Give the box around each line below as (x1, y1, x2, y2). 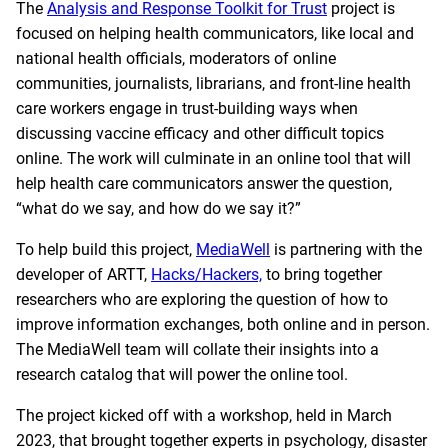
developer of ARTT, (16, 265, 151, 285)
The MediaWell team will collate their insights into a (16, 340, 379, 360)
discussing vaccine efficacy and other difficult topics (16, 124, 384, 144)
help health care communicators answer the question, (16, 174, 392, 194)
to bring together (262, 265, 382, 285)
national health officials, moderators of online (16, 49, 336, 69)
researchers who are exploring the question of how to (16, 290, 388, 310)
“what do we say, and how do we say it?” (16, 199, 301, 219)
